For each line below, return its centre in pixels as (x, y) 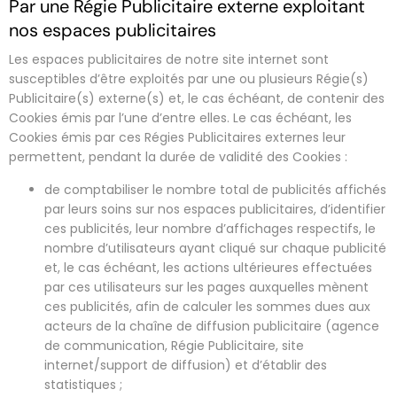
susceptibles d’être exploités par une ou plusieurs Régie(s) (189, 78)
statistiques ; (83, 384)
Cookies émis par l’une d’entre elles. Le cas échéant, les (180, 117)
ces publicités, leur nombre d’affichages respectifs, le (210, 228)
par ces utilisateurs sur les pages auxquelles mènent (206, 287)
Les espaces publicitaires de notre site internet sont (169, 59)
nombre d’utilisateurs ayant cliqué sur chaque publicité (215, 248)
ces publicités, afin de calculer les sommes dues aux (207, 306)
